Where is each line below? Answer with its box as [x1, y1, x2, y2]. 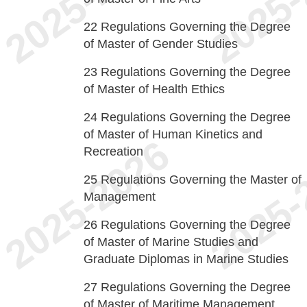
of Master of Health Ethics [84, 82, 225, 96]
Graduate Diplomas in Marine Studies [84, 252, 288, 266]
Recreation [84, 145, 143, 158]
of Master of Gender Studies [84, 37, 238, 51]
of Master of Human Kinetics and [84, 127, 262, 141]
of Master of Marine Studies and [84, 235, 258, 249]
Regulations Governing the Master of [101, 173, 302, 186]
